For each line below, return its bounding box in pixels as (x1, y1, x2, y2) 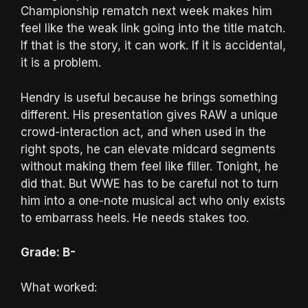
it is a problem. (21, 56, 101, 70)
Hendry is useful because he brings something (21, 90, 278, 104)
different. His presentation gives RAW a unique (21, 107, 278, 122)
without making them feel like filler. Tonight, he (21, 159, 278, 173)
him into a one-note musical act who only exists (21, 193, 285, 208)
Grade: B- (21, 245, 76, 260)
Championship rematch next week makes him (21, 4, 272, 19)
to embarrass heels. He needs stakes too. (21, 210, 249, 225)
